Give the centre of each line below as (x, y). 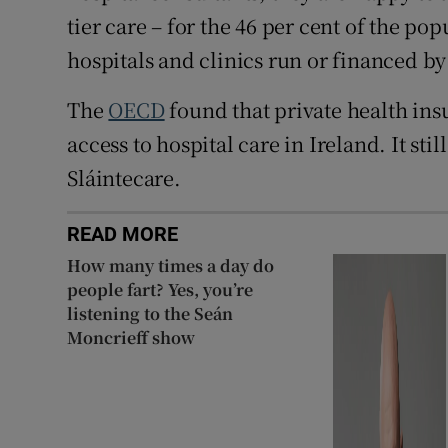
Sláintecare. (124, 177)
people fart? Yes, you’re (160, 289)
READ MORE (123, 233)
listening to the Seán (150, 313)
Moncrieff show (131, 337)
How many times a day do (171, 265)
